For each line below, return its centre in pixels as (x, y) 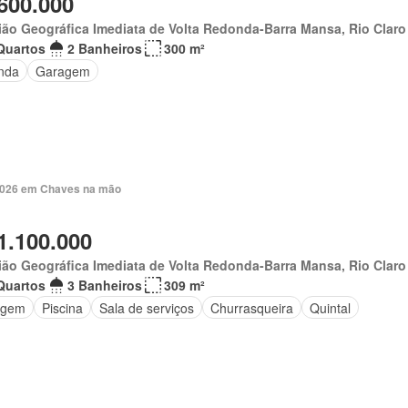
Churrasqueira (251, 307)
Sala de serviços (146, 307)
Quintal (330, 307)
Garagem (62, 71)
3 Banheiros (104, 285)
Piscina (62, 307)
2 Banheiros (104, 48)
